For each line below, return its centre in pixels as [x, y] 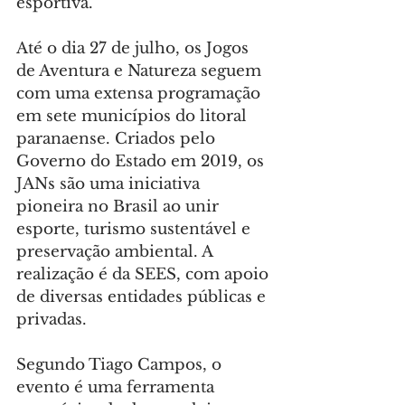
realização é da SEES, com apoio [145, 275]
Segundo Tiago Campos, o [121, 365]
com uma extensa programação [141, 94]
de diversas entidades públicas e [143, 297]
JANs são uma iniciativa [110, 184]
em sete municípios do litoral [134, 117]
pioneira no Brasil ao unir [120, 207]
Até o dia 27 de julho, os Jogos [135, 49]
